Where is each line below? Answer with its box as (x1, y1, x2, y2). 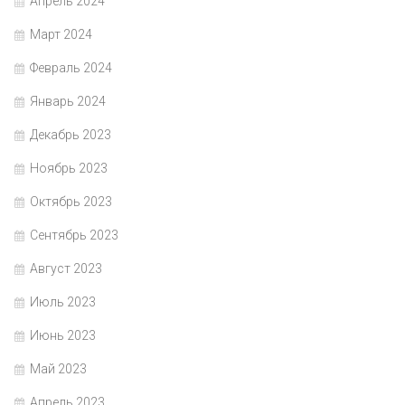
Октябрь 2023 (30, 194, 112, 210)
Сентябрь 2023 (30, 228, 118, 243)
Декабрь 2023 (30, 127, 111, 143)
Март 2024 (30, 27, 92, 42)
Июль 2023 (30, 295, 96, 310)
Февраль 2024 (30, 61, 112, 76)
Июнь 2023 (30, 328, 96, 344)
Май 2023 (30, 362, 87, 377)
